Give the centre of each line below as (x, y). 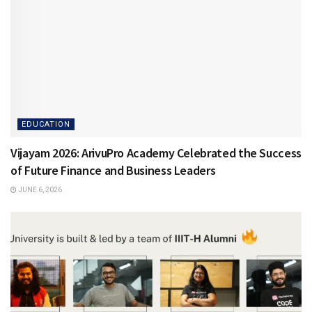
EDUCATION (46, 124)
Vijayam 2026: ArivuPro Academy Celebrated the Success (156, 153)
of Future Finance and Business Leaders (113, 170)
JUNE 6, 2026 (39, 189)
